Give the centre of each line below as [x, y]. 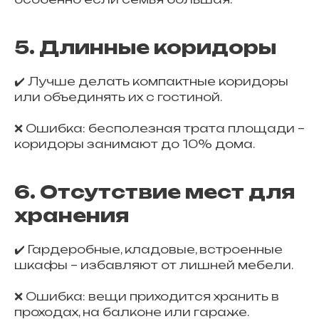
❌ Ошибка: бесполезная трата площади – [159, 128]
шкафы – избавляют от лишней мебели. [154, 265]
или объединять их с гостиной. [118, 97]
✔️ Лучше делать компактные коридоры [151, 81]
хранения [72, 215]
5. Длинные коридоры [145, 47]
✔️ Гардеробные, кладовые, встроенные [148, 249]
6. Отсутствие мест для [155, 192]
